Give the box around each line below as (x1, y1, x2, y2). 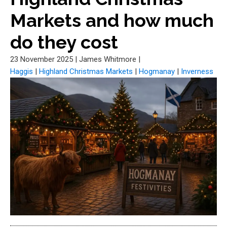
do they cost (10, 31, 118, 53)
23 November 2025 (10, 55, 73, 64)
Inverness (181, 67, 213, 76)
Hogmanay (139, 67, 175, 76)
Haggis (10, 67, 33, 76)
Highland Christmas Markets (39, 67, 133, 76)
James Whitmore (79, 55, 136, 64)
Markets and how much (10, 10, 214, 31)
